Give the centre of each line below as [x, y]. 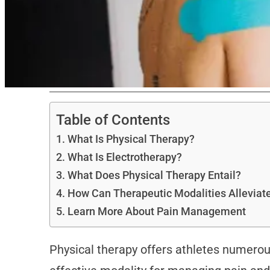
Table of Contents [113, 120]
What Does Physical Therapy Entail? [154, 175]
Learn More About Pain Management [156, 212]
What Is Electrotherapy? [124, 157]
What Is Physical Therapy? [131, 139]
